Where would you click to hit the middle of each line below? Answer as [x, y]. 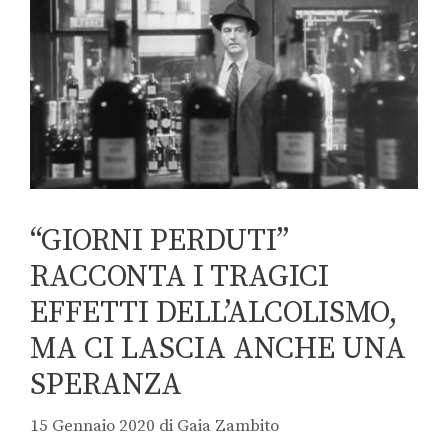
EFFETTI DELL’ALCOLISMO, [214, 312]
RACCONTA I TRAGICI [179, 276]
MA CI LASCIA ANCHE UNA [218, 348]
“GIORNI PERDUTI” [159, 240]
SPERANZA [106, 384]
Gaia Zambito [228, 426]
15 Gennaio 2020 [92, 426]
